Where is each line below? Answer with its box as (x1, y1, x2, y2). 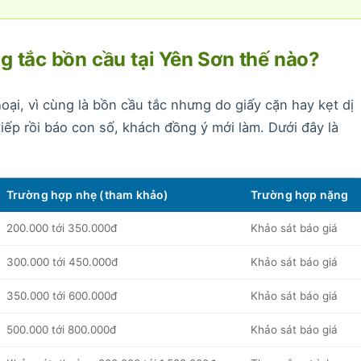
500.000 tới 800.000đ (6, 322, 116, 336)
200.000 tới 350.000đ (6, 221, 117, 234)
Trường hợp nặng (250, 187, 349, 201)
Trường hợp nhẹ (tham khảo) (6, 187, 169, 201)
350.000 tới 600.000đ (6, 288, 117, 302)
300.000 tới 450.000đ (6, 255, 118, 268)
